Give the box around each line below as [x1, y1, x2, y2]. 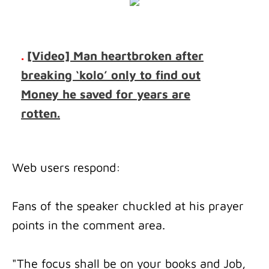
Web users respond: [12, 160, 121, 174]
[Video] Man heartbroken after [27, 49, 204, 62]
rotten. [21, 106, 60, 120]
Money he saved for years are [21, 87, 190, 101]
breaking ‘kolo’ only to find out [21, 68, 201, 82]
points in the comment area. [12, 218, 165, 232]
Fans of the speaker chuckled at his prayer [12, 199, 244, 213]
